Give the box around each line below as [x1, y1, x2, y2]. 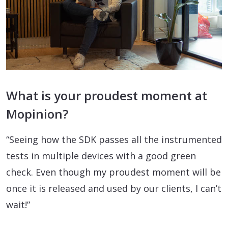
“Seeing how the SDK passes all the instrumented [6, 133, 222, 146]
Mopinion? [6, 105, 68, 122]
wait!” [6, 198, 30, 211]
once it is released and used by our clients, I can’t [6, 182, 221, 194]
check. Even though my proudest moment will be [6, 165, 221, 178]
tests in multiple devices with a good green [6, 149, 196, 162]
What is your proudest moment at [6, 87, 207, 104]
